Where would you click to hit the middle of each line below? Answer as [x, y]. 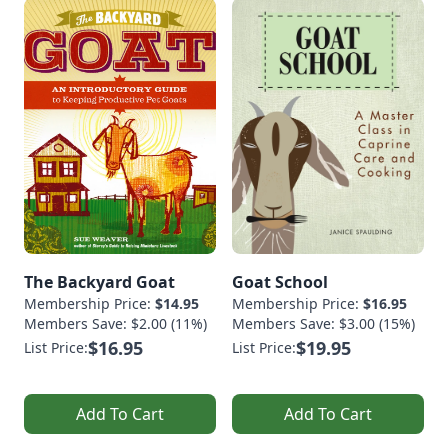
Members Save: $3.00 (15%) [323, 324]
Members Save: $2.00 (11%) [115, 324]
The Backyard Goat [99, 282]
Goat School [280, 282]
